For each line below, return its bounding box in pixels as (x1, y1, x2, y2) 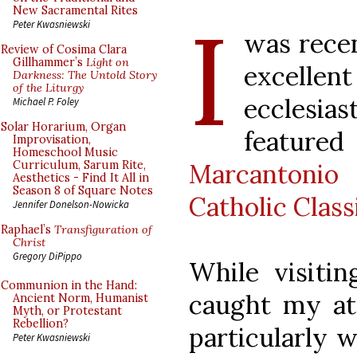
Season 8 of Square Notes (13, 183, 153, 198)
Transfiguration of (54, 222, 152, 237)
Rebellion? (13, 316, 69, 331)
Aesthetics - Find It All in (13, 171, 149, 185)
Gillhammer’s (13, 55, 86, 69)
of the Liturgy (13, 80, 84, 95)
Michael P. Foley (13, 95, 79, 108)
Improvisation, (13, 132, 91, 147)
